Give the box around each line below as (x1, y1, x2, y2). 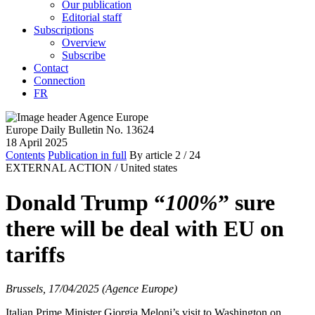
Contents (6, 149, 45, 162)
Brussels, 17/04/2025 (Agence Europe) (6, 283, 177, 295)
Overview (62, 37, 106, 49)
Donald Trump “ (6, 189, 165, 215)
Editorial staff (62, 11, 122, 24)
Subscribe (62, 49, 105, 62)
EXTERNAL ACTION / (6, 162, 117, 174)
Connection (34, 75, 85, 87)
